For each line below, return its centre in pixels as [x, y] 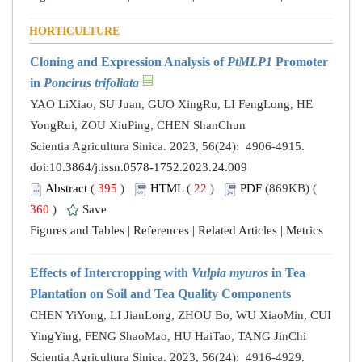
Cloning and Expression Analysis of [128, 62]
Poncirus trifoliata [91, 83]
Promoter [300, 62]
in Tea [287, 273]
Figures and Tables [77, 231]
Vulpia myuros [230, 273]
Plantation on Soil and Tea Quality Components [160, 294]
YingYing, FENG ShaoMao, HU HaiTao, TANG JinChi [168, 337]
